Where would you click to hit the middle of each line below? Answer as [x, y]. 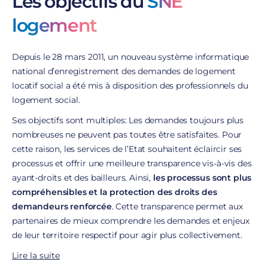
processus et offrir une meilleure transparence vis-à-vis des [132, 163]
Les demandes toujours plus [186, 120]
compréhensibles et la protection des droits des [115, 192]
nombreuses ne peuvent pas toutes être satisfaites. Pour [127, 135]
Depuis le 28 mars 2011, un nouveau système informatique [131, 57]
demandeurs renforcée [62, 206]
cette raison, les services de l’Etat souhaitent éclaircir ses [127, 149]
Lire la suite [36, 255]
